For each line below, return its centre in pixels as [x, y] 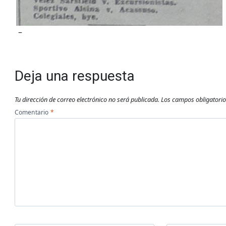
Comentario [32, 112]
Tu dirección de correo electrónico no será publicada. [87, 99]
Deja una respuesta [74, 76]
